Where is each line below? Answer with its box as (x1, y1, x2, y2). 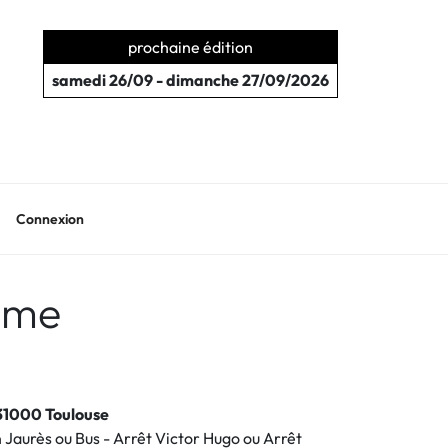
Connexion (15, 209, 84, 228)
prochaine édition (127, 37, 253, 57)
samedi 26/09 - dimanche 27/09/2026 (51, 70, 329, 90)
